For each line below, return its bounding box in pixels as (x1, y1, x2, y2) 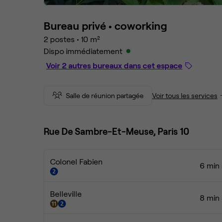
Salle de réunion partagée (66, 91, 144, 100)
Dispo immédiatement (44, 46, 122, 55)
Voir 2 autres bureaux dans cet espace (46, 60, 182, 70)
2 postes (44, 34, 75, 44)
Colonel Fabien (50, 157, 103, 166)
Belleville (50, 189, 82, 198)
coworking (114, 19, 167, 32)
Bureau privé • (44, 19, 114, 32)
